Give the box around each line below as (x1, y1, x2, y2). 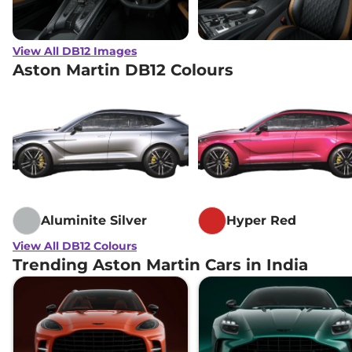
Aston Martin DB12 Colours (13, 60, 233, 80)
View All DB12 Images (13, 44, 137, 59)
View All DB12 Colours (13, 239, 137, 254)
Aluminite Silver (41, 213, 147, 229)
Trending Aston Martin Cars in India (13, 255, 308, 275)
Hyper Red (226, 213, 296, 229)
